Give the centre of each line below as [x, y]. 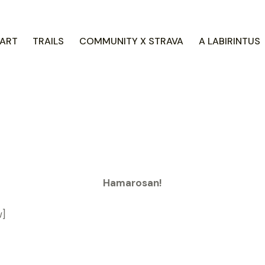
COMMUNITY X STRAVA [131, 41]
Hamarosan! [132, 182]
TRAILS [49, 41]
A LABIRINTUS [229, 41]
